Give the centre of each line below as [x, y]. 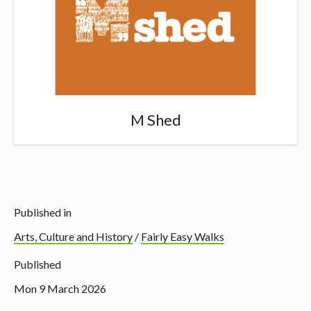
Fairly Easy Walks [183, 236]
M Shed [155, 120]
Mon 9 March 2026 [60, 288]
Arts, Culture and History [73, 236]
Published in [43, 212]
